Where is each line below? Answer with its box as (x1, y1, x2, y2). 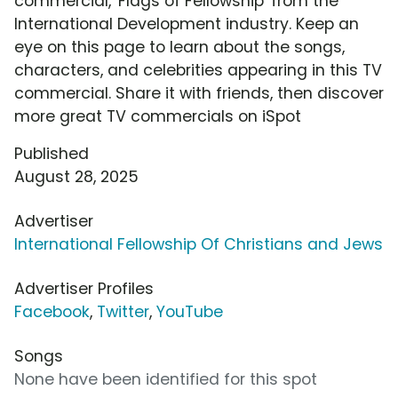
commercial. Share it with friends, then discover (14, 83, 384, 105)
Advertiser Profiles (14, 278, 154, 300)
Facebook (14, 301, 90, 323)
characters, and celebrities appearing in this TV (14, 60, 382, 82)
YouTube (156, 301, 223, 323)
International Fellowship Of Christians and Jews (14, 234, 383, 256)
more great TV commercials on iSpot (14, 106, 301, 128)
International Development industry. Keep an (14, 13, 359, 36)
